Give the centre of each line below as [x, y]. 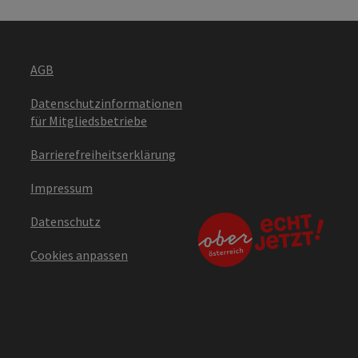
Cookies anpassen [79, 255]
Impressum [62, 187]
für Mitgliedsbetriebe [89, 120]
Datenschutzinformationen [106, 103]
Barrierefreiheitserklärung [103, 154]
